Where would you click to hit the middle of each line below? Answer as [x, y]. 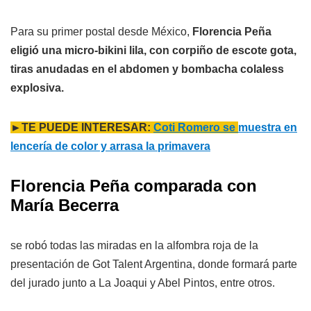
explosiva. [37, 88]
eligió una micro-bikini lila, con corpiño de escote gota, [153, 51]
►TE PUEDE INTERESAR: [82, 128]
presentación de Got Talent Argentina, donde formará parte [154, 264]
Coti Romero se [196, 128]
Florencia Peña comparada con [134, 186]
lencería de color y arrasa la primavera [110, 146]
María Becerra [65, 205]
